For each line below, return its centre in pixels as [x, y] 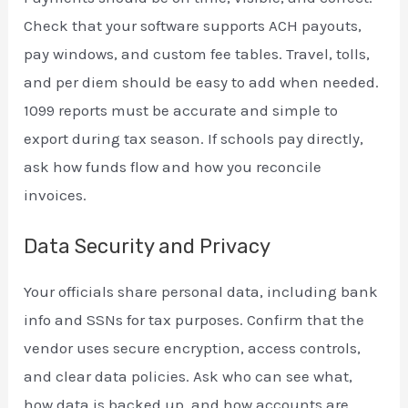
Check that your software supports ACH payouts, [193, 26]
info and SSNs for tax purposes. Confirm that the [194, 320]
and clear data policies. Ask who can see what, [189, 377]
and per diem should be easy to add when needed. [202, 82]
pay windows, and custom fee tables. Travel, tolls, [197, 54]
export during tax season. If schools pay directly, [194, 139]
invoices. [56, 195]
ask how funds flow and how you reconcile [173, 167]
